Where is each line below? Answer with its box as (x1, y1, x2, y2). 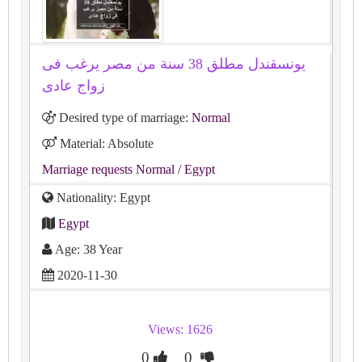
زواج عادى (42, 77, 105, 94)
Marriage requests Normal (42, 162, 175, 176)
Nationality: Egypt (53, 190, 150, 204)
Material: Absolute (57, 136, 154, 150)
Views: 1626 (147, 322, 213, 336)
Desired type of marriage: (56, 110, 192, 124)
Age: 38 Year (53, 242, 122, 256)
